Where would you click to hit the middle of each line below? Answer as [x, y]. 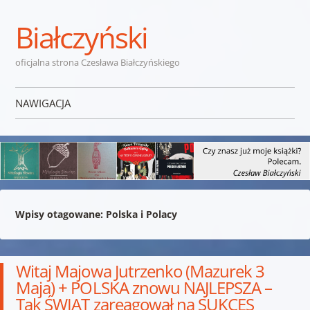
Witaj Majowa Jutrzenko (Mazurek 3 [140, 271]
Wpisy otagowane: [60, 214]
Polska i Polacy [141, 214]
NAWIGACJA [43, 103]
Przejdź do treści [54, 131]
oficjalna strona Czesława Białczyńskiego [97, 62]
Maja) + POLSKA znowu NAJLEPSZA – [144, 287]
